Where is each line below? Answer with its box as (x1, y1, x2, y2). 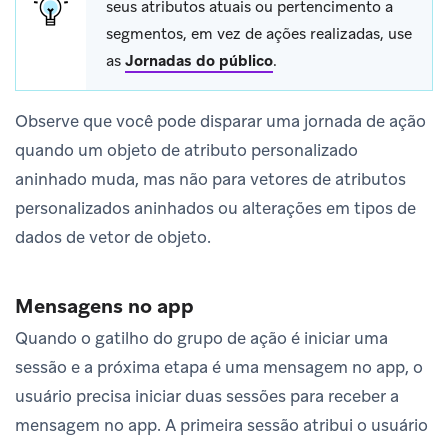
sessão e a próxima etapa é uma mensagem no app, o (15, 355, 423, 378)
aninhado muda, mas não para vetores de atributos (15, 167, 406, 190)
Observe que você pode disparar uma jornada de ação (15, 109, 426, 132)
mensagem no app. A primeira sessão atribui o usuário (15, 413, 428, 436)
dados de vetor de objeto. (15, 225, 211, 248)
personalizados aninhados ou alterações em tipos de (15, 196, 416, 219)
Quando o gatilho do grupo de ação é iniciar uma (15, 326, 388, 349)
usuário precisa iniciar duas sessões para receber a (15, 384, 399, 407)
